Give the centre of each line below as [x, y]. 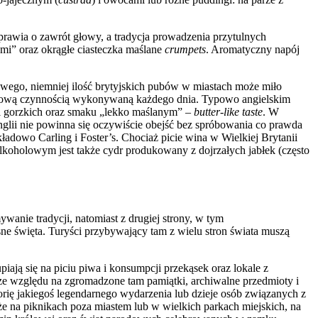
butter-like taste [228, 112]
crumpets [185, 50]
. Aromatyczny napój [253, 50]
